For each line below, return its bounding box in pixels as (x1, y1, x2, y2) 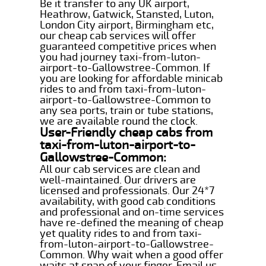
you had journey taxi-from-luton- (40, 50, 201, 64)
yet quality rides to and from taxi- (40, 226, 202, 240)
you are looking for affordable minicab (40, 71, 223, 85)
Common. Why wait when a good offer (40, 248, 224, 261)
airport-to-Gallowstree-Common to (40, 93, 211, 106)
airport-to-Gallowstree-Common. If (40, 61, 211, 74)
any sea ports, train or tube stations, (40, 103, 214, 117)
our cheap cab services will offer (40, 28, 197, 42)
